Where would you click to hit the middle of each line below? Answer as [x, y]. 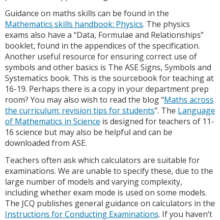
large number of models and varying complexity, [94, 182]
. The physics [166, 24]
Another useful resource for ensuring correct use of [101, 57]
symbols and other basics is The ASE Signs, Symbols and [108, 68]
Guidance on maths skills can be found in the [87, 14]
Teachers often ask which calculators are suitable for [102, 160]
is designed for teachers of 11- [157, 122]
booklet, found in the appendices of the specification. [102, 46]
